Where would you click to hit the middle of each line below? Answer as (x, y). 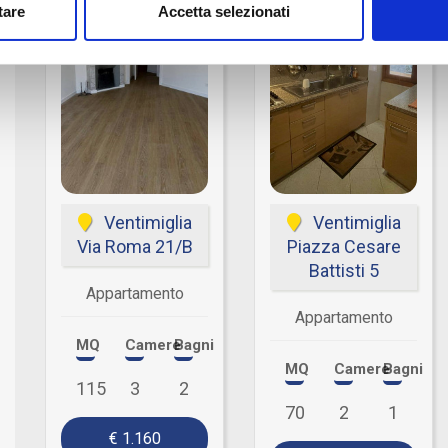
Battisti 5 (343, 270)
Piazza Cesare (343, 246)
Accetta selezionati (224, 12)
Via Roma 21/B (134, 246)
